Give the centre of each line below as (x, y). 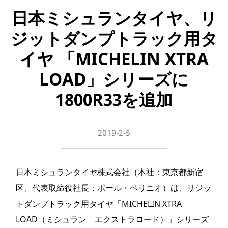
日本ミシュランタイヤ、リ (114, 18)
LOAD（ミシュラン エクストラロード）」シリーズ (112, 219)
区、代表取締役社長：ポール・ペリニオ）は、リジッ (113, 188)
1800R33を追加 (114, 99)
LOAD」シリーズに (114, 79)
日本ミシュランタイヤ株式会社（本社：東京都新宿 (109, 172)
